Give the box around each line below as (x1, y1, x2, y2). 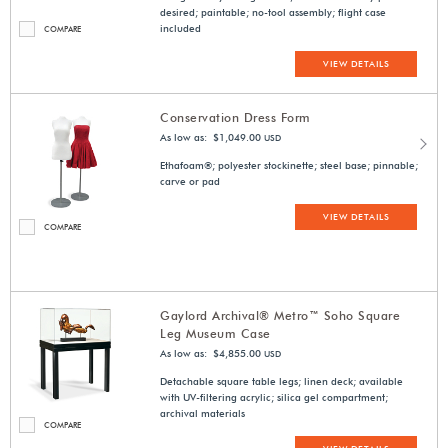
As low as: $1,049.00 (160, 131, 262, 144)
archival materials (160, 407, 246, 420)
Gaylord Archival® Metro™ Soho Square (160, 308, 401, 324)
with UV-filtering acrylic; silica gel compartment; (160, 391, 389, 404)
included (160, 22, 202, 35)
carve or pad (160, 175, 221, 188)
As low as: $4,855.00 (160, 347, 262, 360)
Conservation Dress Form (160, 110, 311, 126)
